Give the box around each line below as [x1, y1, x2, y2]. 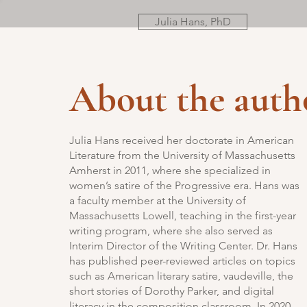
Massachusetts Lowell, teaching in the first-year [69, 209, 296, 222]
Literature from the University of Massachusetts [69, 149, 295, 162]
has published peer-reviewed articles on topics [69, 254, 295, 267]
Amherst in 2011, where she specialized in [69, 164, 271, 177]
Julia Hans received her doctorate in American [69, 134, 294, 147]
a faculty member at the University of [69, 194, 246, 207]
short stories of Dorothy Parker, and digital [69, 284, 274, 297]
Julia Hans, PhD [155, 15, 231, 28]
